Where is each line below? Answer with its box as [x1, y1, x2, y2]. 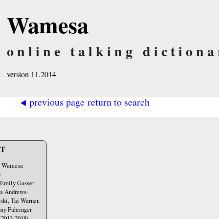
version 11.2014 [7, 69, 56, 79]
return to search [87, 95, 150, 108]
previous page [26, 95, 85, 108]
